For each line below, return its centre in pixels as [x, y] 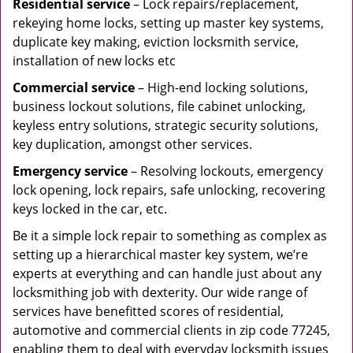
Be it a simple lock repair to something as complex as [170, 236]
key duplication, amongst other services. [132, 144]
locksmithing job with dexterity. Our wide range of [160, 292]
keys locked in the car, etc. [90, 209]
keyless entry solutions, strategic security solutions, [165, 125]
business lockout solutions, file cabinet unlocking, [159, 106]
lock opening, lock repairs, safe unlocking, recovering [169, 190]
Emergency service [70, 171]
